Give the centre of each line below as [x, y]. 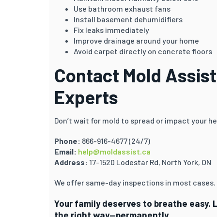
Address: [71, 162]
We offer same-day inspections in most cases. [135, 182]
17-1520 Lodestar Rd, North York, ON [149, 162]
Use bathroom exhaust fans [122, 8]
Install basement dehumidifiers [128, 19]
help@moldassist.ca [114, 151]
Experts [86, 97]
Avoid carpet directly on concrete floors [143, 51]
